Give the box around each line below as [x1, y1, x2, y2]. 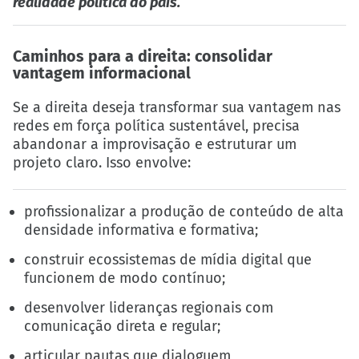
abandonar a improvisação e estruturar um [13, 135, 296, 153]
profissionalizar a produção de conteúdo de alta [24, 202, 345, 220]
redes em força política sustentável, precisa [13, 116, 300, 135]
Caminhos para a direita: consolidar [13, 46, 272, 66]
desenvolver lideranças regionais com [24, 299, 274, 317]
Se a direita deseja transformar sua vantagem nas [13, 98, 341, 116]
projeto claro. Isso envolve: [13, 153, 191, 171]
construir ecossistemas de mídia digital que [24, 250, 313, 268]
